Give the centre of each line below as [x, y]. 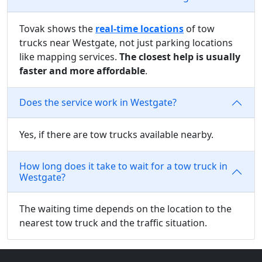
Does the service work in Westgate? [98, 103]
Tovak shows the [57, 28]
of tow [199, 28]
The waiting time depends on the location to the [125, 208]
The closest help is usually [180, 56]
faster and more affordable [82, 70]
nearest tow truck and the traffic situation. [113, 223]
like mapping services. [69, 56]
